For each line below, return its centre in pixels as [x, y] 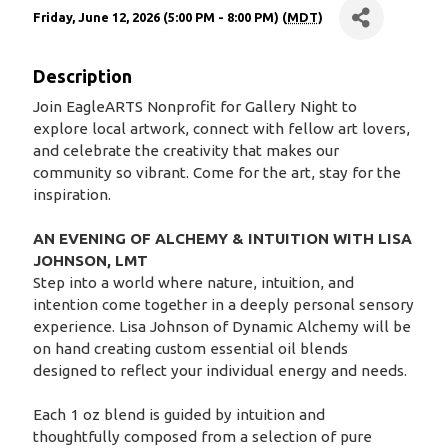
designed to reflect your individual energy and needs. [219, 371]
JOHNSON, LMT [90, 261]
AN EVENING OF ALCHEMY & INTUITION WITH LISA [222, 239]
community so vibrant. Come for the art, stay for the [216, 173]
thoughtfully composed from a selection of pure [202, 437]
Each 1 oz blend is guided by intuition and [178, 415]
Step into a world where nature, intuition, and [193, 283]
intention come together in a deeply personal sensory [223, 305]
